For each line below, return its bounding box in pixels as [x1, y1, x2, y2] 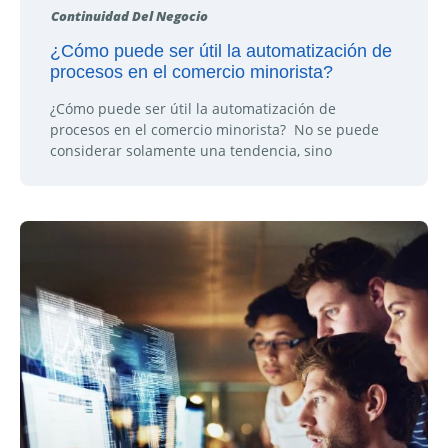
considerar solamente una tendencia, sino [50, 140, 332, 160]
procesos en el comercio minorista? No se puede [50, 119, 379, 139]
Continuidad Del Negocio [50, 7, 208, 26]
